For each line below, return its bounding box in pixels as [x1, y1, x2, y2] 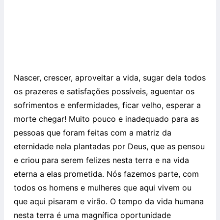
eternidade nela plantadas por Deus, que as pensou [14, 141, 205, 152]
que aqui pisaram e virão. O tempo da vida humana [14, 196, 204, 207]
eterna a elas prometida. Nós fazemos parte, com [14, 169, 199, 179]
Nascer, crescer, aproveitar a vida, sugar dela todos [14, 73, 206, 83]
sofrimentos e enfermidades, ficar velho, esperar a [14, 100, 201, 110]
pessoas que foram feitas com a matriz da [14, 128, 171, 138]
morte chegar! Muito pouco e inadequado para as [14, 114, 199, 124]
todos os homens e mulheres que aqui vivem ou [14, 183, 192, 193]
